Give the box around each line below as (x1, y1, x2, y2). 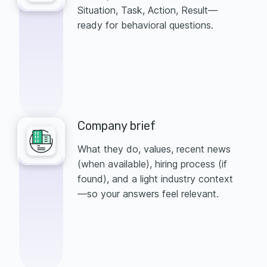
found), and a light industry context (77, 173, 233, 185)
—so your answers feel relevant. (77, 188, 219, 200)
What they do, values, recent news (77, 143, 231, 156)
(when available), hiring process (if (77, 158, 227, 170)
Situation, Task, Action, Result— (77, 4, 218, 17)
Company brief (77, 119, 156, 133)
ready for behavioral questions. (77, 19, 213, 32)
